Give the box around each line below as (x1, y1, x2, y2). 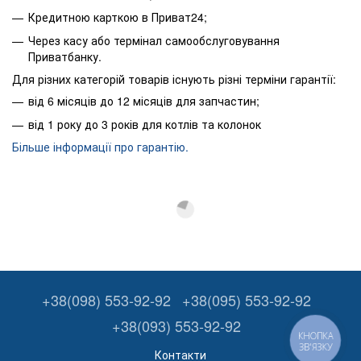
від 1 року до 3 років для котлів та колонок (28, 115, 261, 132)
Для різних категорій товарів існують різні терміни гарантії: (12, 71, 336, 88)
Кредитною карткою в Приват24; (28, 9, 207, 26)
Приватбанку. (28, 48, 102, 64)
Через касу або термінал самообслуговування (28, 31, 280, 48)
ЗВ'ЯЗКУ (298, 340, 333, 353)
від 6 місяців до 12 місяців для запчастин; (28, 93, 259, 110)
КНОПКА (298, 329, 334, 342)
